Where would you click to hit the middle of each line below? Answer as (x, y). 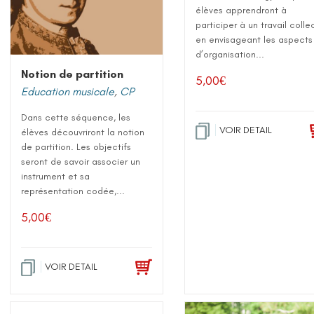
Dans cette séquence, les (76, 117)
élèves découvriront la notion (83, 132)
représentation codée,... (73, 191)
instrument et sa (56, 176)
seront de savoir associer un (81, 161)
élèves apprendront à (241, 10)
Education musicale (68, 91)
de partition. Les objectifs (76, 146)
